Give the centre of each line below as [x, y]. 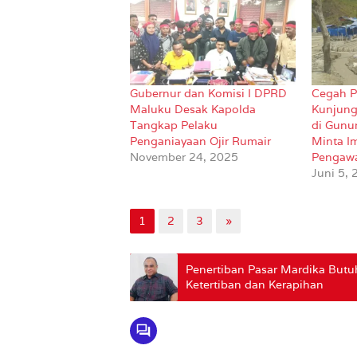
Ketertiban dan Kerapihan [256, 285]
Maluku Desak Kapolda [193, 110]
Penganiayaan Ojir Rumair [200, 141]
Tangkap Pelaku [174, 126]
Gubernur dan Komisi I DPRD [208, 94]
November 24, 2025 [184, 157]
